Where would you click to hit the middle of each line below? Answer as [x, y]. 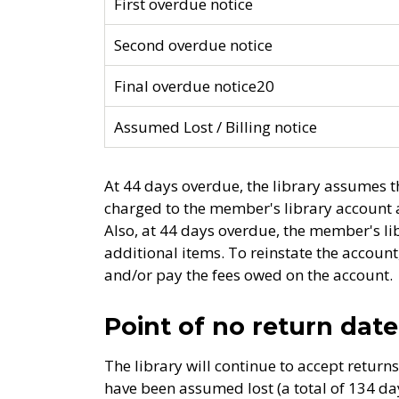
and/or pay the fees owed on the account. [250, 275]
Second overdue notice [193, 45]
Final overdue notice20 [194, 86]
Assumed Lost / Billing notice [216, 127]
